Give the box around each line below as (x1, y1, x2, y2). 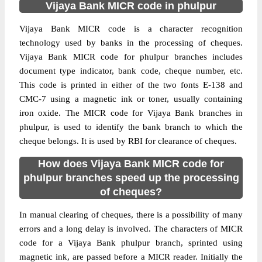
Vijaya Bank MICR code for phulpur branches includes (19, 52, 243, 61)
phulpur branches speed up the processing (23, 172, 239, 184)
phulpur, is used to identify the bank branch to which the (19, 122, 243, 132)
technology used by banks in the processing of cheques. (19, 38, 243, 47)
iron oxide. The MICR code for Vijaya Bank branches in (19, 108, 243, 118)
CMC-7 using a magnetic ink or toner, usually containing (19, 94, 243, 104)
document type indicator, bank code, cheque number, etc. (19, 66, 243, 75)
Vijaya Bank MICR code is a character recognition (19, 24, 243, 33)
